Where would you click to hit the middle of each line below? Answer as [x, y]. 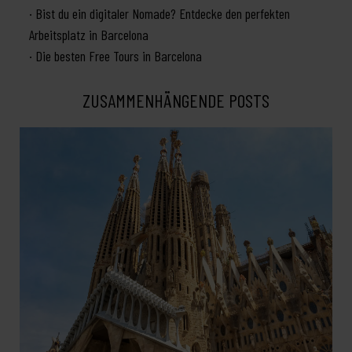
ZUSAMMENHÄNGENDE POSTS [176, 101]
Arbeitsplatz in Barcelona [89, 35]
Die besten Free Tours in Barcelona [119, 56]
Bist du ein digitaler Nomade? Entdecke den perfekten [163, 14]
